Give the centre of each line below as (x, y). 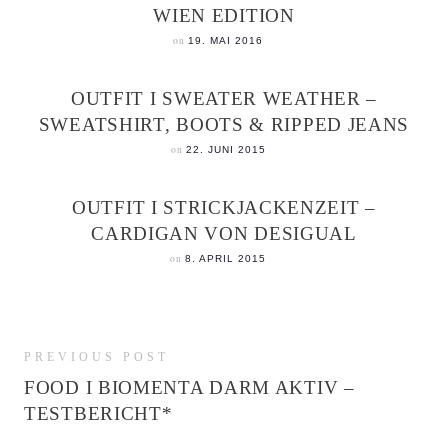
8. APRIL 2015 (225, 258)
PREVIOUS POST (96, 357)
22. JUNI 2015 (225, 149)
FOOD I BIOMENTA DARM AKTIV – (189, 387)
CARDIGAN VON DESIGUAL (224, 233)
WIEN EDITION (224, 15)
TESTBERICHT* (98, 413)
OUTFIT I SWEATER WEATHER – (224, 98)
